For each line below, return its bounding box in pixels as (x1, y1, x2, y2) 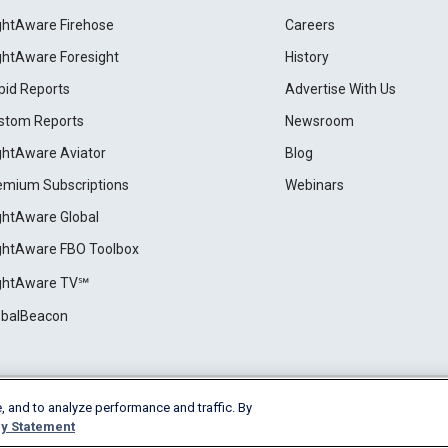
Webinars (284, 177, 344, 194)
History (284, 49, 329, 66)
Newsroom (284, 113, 354, 130)
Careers (284, 17, 335, 34)
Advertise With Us (284, 81, 396, 98)
